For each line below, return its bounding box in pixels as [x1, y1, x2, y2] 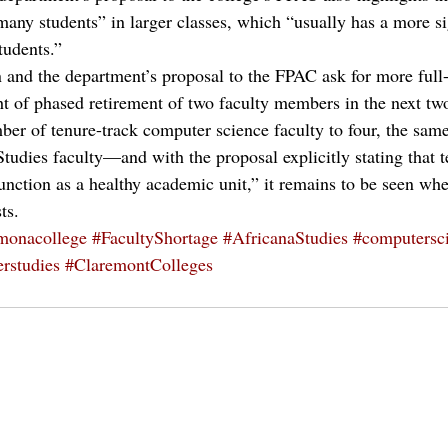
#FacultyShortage [92, 225, 218, 249]
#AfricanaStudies [223, 225, 348, 249]
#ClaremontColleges [65, 252, 213, 276]
